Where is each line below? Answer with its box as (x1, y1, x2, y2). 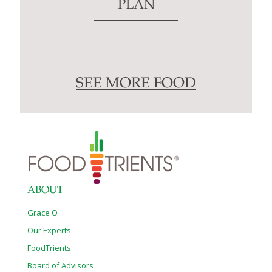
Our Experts (27, 224, 71, 236)
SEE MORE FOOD (76, 77, 196, 92)
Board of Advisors (27, 259, 93, 271)
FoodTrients (27, 242, 71, 253)
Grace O (27, 206, 58, 218)
